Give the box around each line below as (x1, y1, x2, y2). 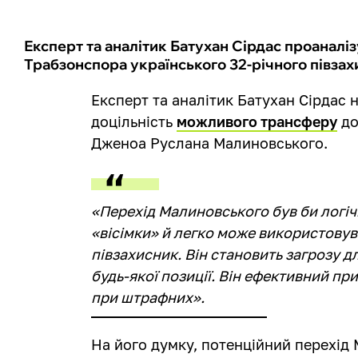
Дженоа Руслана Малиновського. (91, 133, 328, 152)
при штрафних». (91, 288, 205, 306)
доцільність (91, 112, 177, 130)
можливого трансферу (177, 112, 338, 130)
